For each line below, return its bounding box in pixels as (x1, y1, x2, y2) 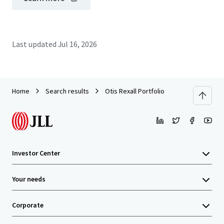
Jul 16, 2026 (57, 39, 97, 49)
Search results (45, 86, 89, 95)
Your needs (12, 174, 45, 183)
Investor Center (12, 148, 60, 157)
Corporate (12, 200, 43, 209)
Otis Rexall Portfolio (105, 86, 164, 95)
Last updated (12, 39, 56, 49)
